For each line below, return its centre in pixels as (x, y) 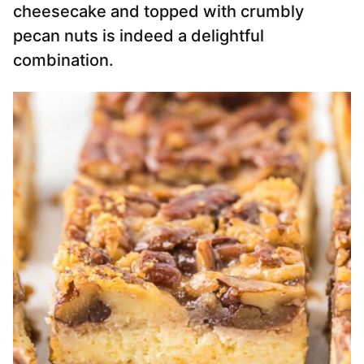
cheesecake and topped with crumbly (158, 12)
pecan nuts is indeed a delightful (139, 36)
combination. (63, 61)
